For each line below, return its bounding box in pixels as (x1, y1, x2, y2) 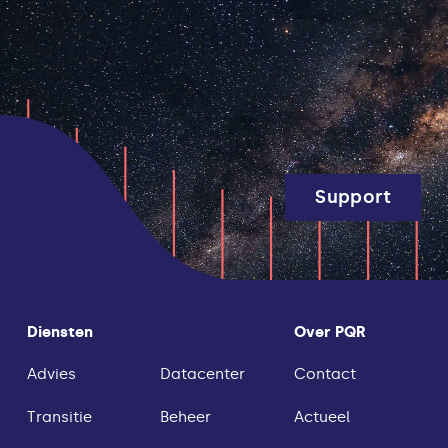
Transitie (26, 408, 92, 427)
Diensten (26, 322, 93, 341)
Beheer (159, 408, 211, 427)
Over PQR (294, 322, 367, 341)
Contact (294, 365, 357, 384)
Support (315, 185, 392, 208)
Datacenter (159, 365, 245, 384)
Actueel (294, 408, 351, 427)
